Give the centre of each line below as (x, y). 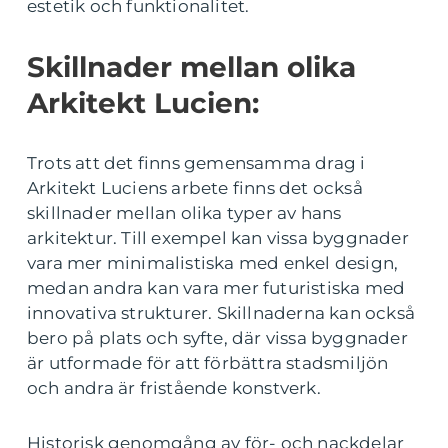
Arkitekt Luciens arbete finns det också (195, 188)
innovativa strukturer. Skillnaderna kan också (221, 313)
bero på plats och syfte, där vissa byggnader (217, 338)
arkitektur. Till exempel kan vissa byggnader (218, 238)
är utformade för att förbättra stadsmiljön (208, 363)
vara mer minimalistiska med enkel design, (213, 263)
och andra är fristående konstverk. (174, 388)
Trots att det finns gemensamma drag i (196, 163)
